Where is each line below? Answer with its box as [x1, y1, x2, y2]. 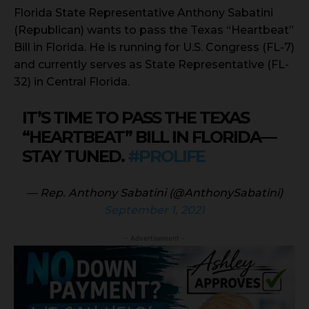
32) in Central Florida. [14, 75, 130, 89]
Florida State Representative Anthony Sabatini [14, 6, 273, 20]
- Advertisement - [124, 234, 185, 243]
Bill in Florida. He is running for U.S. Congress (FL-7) [14, 41, 295, 54]
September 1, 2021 [104, 203, 205, 217]
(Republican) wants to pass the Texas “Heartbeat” [14, 23, 294, 37]
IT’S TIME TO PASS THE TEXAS [22, 108, 250, 128]
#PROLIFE [128, 146, 206, 167]
